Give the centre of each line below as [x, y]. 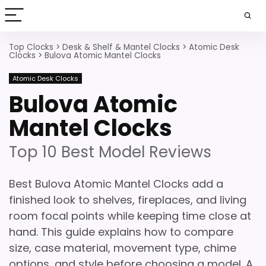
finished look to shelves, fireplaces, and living [128, 200]
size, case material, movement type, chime [123, 248]
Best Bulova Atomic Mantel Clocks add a [116, 184]
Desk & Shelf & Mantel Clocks [121, 47]
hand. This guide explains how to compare [121, 232]
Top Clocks [31, 47]
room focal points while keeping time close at [130, 216]
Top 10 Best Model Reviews [110, 152]
